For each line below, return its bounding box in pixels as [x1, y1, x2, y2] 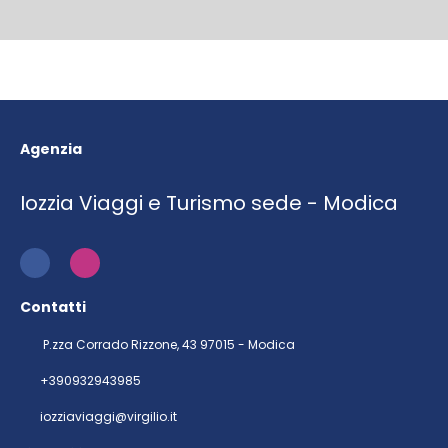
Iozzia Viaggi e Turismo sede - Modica [20, 189, 398, 217]
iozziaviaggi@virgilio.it [40, 408, 177, 425]
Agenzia [20, 139, 82, 159]
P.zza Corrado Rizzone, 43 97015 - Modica [40, 336, 295, 353]
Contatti [20, 297, 86, 317]
